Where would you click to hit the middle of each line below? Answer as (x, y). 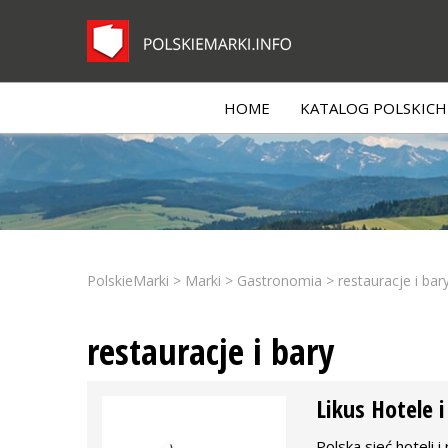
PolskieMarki (128, 280)
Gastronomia (279, 280)
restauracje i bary (210, 351)
